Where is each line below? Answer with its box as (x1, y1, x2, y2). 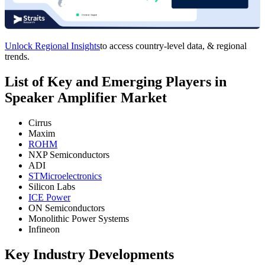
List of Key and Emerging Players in (5, 74, 227, 90)
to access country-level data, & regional (100, 41, 247, 51)
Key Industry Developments (5, 247, 174, 262)
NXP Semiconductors (28, 150, 109, 160)
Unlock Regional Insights (5, 41, 100, 51)
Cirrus (28, 118, 51, 128)
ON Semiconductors (28, 203, 105, 214)
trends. (5, 51, 30, 62)
